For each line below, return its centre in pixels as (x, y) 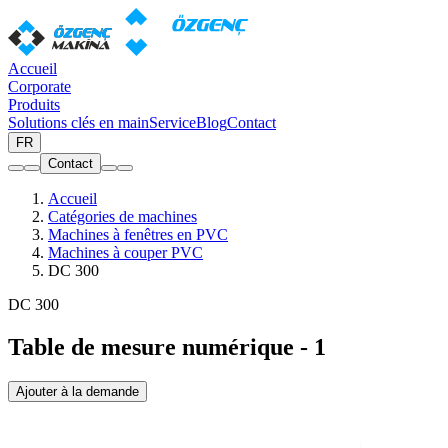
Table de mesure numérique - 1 (167, 346)
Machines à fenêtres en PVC (138, 234)
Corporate (39, 86)
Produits (34, 104)
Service (172, 122)
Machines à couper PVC (125, 252)
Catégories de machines (122, 216)
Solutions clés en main (78, 122)
